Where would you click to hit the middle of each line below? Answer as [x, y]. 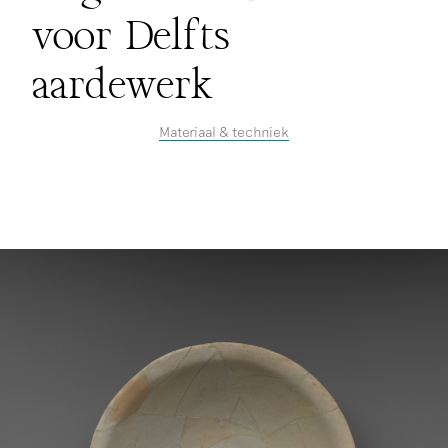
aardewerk [123, 84]
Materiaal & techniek [224, 131]
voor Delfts [131, 35]
